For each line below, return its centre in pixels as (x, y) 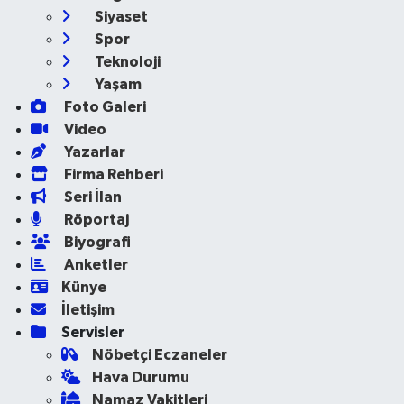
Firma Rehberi (112, 174)
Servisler (92, 332)
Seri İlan (91, 197)
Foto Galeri (103, 106)
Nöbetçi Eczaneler (159, 354)
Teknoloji (126, 61)
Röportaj (95, 219)
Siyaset (119, 16)
